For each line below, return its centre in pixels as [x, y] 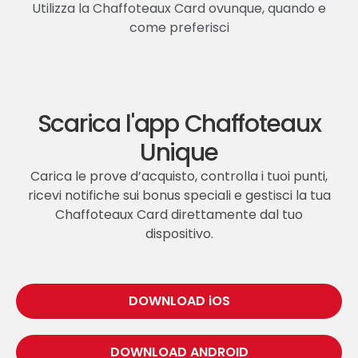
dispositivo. [179, 234]
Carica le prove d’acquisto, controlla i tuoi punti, [179, 177]
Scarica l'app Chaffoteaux [179, 124]
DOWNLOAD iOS [179, 301]
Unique [179, 153]
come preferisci [179, 28]
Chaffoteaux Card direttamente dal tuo [179, 215]
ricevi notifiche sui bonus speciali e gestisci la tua [179, 196]
